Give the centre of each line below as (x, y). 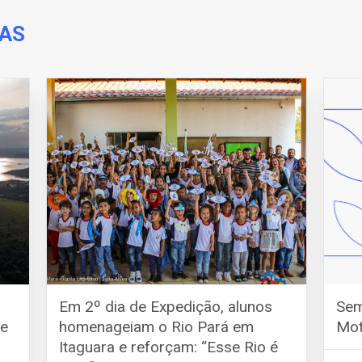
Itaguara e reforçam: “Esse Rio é (169, 347)
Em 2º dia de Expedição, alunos (166, 306)
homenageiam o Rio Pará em (157, 326)
